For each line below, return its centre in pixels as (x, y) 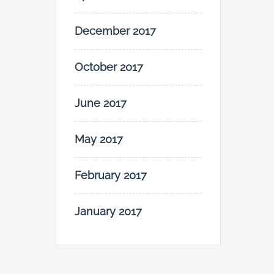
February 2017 (111, 176)
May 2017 (99, 139)
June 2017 (101, 103)
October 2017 (109, 67)
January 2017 (108, 212)
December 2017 (115, 31)
